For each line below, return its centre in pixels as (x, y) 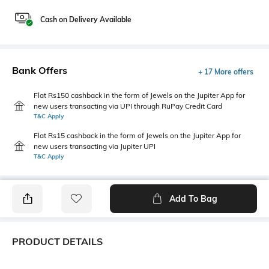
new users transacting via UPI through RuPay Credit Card (128, 106)
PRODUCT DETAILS (57, 241)
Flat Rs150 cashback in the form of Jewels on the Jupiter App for (139, 95)
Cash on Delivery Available (86, 20)
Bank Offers (40, 70)
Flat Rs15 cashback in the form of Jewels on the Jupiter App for (137, 135)
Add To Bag (193, 199)
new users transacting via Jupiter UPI (95, 146)
